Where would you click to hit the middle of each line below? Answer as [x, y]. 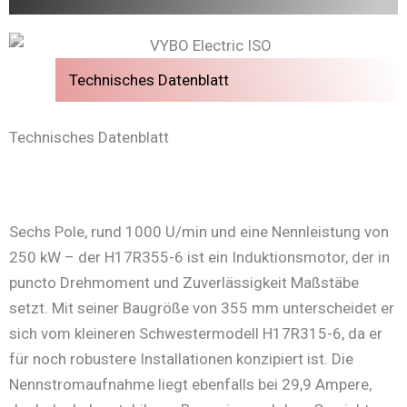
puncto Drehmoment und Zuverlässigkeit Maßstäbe [184, 282]
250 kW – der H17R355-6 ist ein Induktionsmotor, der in [199, 257]
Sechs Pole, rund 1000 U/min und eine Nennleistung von [199, 231]
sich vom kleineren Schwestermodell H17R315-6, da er [196, 333]
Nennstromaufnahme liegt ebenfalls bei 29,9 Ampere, [190, 384]
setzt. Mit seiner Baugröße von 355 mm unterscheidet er [202, 308]
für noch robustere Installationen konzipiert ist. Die [181, 358]
